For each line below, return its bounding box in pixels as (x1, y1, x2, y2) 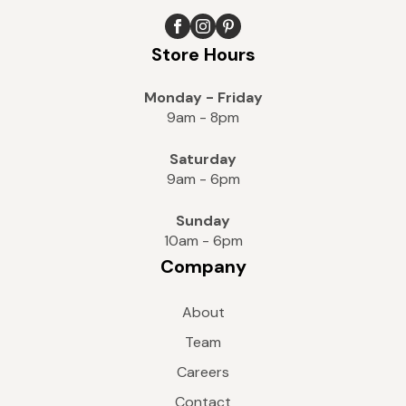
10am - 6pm (163, 230, 243, 250)
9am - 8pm (167, 107, 239, 127)
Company (159, 254, 246, 278)
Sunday (176, 210, 230, 230)
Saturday (169, 149, 237, 169)
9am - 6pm (166, 169, 240, 188)
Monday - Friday (143, 87, 263, 107)
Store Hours (150, 42, 256, 66)
